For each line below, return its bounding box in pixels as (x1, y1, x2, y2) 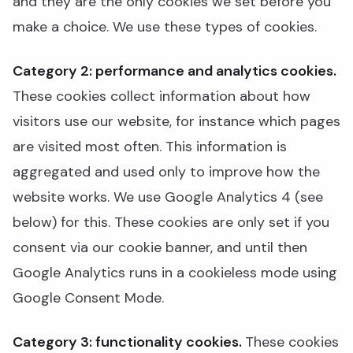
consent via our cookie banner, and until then (13, 238, 307, 257)
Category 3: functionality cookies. (13, 333, 245, 351)
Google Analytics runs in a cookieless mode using (13, 263, 337, 282)
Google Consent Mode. (13, 288, 164, 307)
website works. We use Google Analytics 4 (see (13, 188, 323, 206)
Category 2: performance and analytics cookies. (13, 61, 336, 80)
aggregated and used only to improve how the (13, 162, 320, 181)
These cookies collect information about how (13, 87, 310, 106)
